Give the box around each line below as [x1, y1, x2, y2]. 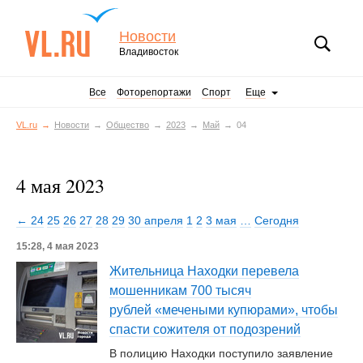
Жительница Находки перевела [109, 264, 299, 278]
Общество [106, 120, 149, 130]
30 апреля [128, 214, 183, 227]
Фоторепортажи [117, 87, 191, 98]
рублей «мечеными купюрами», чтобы [109, 303, 338, 317]
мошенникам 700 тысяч [109, 284, 251, 297]
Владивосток [119, 46, 178, 58]
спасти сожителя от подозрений [109, 322, 301, 336]
